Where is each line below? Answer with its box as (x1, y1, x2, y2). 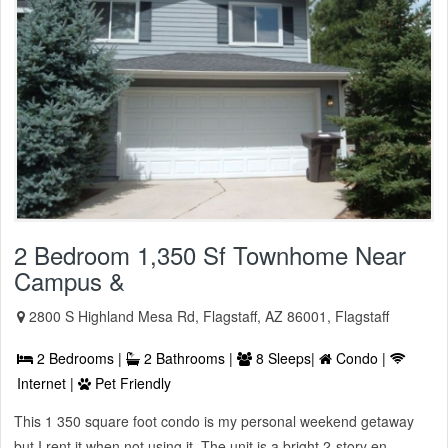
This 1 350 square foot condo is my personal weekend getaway (14, 411, 414, 432)
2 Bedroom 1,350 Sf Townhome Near (14, 237, 406, 273)
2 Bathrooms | (140, 348, 237, 369)
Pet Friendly (91, 373, 171, 394)
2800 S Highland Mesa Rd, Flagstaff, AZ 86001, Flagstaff (29, 306, 389, 327)
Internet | (17, 373, 78, 394)
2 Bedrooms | (33, 348, 126, 369)
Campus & (14, 263, 125, 299)
